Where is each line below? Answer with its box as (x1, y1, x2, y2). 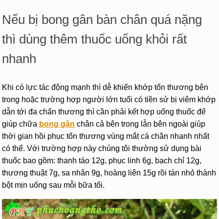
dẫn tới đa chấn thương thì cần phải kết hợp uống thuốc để (2, 107, 206, 116)
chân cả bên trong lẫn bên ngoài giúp (75, 119, 206, 128)
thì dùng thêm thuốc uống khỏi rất (2, 32, 187, 46)
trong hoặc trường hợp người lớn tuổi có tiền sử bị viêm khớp (2, 95, 216, 104)
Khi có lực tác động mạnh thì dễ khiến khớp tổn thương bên (2, 83, 209, 91)
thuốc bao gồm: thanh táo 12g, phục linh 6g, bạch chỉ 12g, (2, 156, 202, 165)
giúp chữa (2, 119, 40, 128)
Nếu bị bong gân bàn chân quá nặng (2, 13, 202, 27)
